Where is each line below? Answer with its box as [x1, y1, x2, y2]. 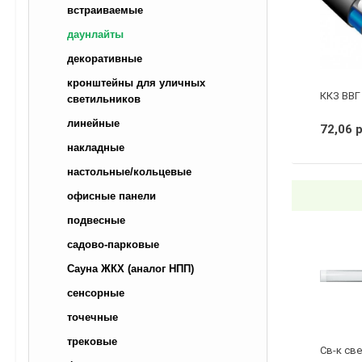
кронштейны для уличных [67, 77, 205, 89]
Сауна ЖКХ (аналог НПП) [67, 263, 194, 275]
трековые [67, 335, 117, 347]
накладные [67, 141, 124, 154]
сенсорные [67, 287, 124, 299]
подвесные [67, 214, 125, 226]
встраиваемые [67, 4, 143, 16]
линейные [67, 117, 120, 129]
